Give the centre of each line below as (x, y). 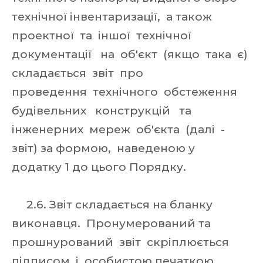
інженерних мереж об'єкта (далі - (118, 129)
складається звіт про (79, 73)
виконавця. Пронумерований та (113, 223)
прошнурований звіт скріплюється (122, 242)
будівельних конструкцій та (103, 111)
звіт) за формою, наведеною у (105, 148)
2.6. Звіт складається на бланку (112, 205)
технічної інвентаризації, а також (112, 17)
